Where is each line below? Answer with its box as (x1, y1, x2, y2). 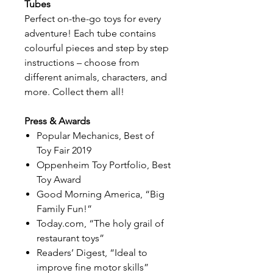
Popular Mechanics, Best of (37, 130, 154, 141)
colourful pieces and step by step (24, 42, 169, 54)
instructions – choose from (24, 57, 140, 68)
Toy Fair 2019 (37, 144, 91, 156)
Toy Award (37, 174, 81, 185)
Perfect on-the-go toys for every (24, 13, 161, 24)
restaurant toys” (37, 232, 104, 244)
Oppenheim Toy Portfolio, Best (37, 159, 171, 171)
